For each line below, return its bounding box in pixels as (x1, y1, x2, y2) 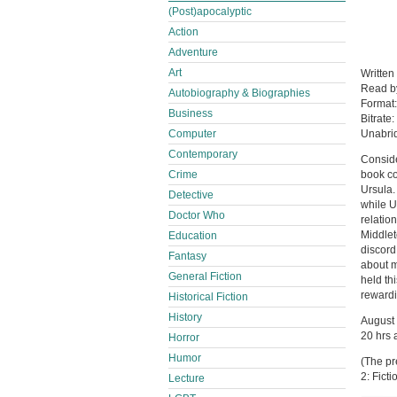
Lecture (168, 372, 205, 385)
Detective (168, 189, 214, 201)
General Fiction (168, 270, 242, 283)
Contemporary (168, 148, 237, 160)
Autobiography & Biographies (168, 87, 310, 99)
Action (168, 26, 198, 38)
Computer (168, 128, 216, 140)
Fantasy (168, 250, 206, 262)
